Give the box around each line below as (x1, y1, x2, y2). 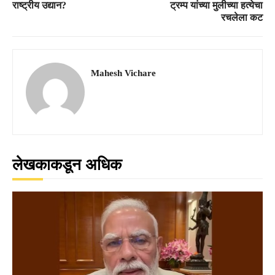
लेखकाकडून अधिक (12, 155, 122, 174)
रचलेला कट (220, 12, 263, 23)
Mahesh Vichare (91, 68, 156, 78)
